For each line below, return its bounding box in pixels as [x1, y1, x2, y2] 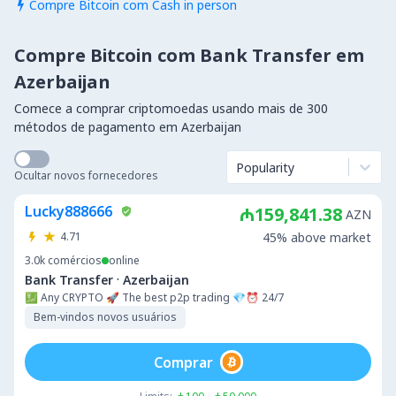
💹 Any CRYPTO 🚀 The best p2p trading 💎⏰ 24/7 [25, 290, 284, 305]
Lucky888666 [25, 202, 112, 221]
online [109, 253, 140, 268]
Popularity [236, 158, 294, 176]
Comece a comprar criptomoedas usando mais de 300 [14, 100, 328, 117]
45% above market [263, 229, 371, 246]
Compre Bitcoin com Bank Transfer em [14, 43, 364, 67]
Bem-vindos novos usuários [34, 309, 177, 324]
